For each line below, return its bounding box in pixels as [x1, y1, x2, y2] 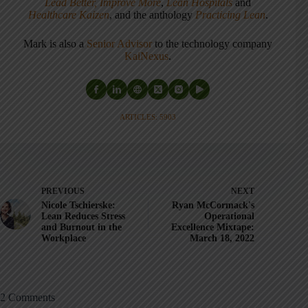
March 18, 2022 [190, 232, 255, 243]
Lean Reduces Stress [41, 210, 125, 221]
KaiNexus [124, 49, 169, 62]
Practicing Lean [195, 8, 265, 21]
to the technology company [152, 37, 273, 49]
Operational [204, 210, 255, 221]
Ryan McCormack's [172, 199, 255, 210]
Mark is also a [23, 37, 87, 49]
